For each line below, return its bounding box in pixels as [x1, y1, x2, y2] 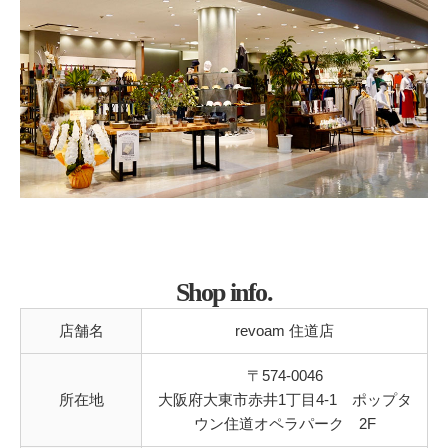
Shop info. [176, 278, 272, 308]
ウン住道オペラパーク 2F [193, 415, 376, 433]
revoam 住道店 [235, 322, 334, 340]
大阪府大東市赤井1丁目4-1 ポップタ [157, 391, 412, 409]
